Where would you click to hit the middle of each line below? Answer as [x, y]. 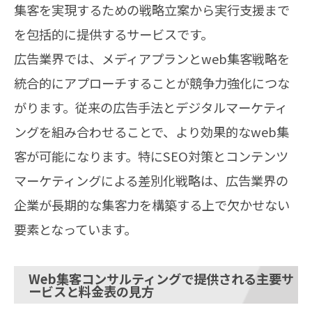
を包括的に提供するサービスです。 [114, 34]
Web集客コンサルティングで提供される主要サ [161, 279]
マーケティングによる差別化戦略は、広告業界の [151, 181]
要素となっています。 [75, 229]
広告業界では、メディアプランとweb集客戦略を [152, 59]
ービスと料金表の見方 [91, 291]
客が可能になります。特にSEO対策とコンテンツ [151, 156]
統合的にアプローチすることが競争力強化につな [152, 83]
